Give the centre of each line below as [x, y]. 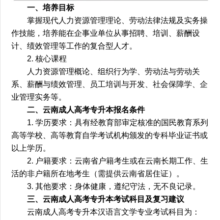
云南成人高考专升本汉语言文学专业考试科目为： [114, 212]
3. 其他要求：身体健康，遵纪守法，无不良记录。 [114, 186]
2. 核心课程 [47, 58]
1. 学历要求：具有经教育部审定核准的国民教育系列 [118, 122]
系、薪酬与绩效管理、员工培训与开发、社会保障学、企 [110, 84]
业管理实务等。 [39, 97]
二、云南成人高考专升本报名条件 [86, 110]
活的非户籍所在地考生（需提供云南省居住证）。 [98, 173]
